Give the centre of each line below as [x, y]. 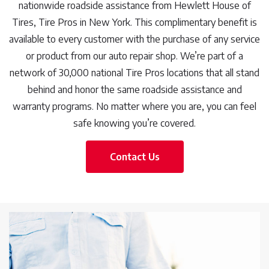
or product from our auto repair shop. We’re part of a [134, 56]
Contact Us [134, 157]
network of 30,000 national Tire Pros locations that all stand [134, 73]
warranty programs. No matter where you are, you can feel [134, 106]
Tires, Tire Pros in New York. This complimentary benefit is [134, 22]
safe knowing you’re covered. [134, 123]
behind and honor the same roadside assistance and [134, 89]
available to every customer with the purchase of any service [134, 39]
